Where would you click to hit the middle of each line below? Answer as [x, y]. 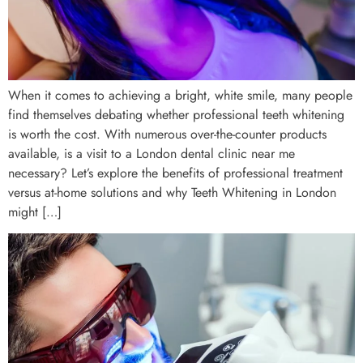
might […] [35, 212]
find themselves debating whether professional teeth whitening [176, 115]
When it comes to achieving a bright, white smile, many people [180, 96]
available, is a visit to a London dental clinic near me [152, 154]
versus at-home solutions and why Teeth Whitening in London [172, 193]
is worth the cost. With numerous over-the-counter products [167, 135]
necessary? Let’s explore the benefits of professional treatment [175, 173]
